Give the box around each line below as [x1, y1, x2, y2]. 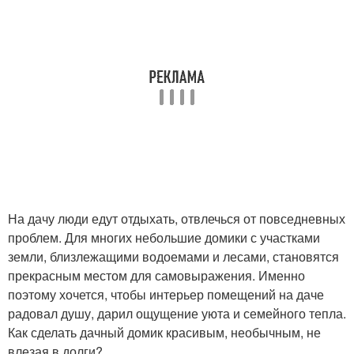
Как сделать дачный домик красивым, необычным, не [8, 322, 321, 341]
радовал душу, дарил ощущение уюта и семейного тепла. [8, 303, 346, 322]
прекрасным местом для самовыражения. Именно [8, 265, 305, 284]
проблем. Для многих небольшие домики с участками [8, 228, 320, 247]
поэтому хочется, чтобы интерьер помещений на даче [8, 284, 324, 303]
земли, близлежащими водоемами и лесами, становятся [8, 247, 339, 265]
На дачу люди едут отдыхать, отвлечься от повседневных [8, 209, 345, 228]
